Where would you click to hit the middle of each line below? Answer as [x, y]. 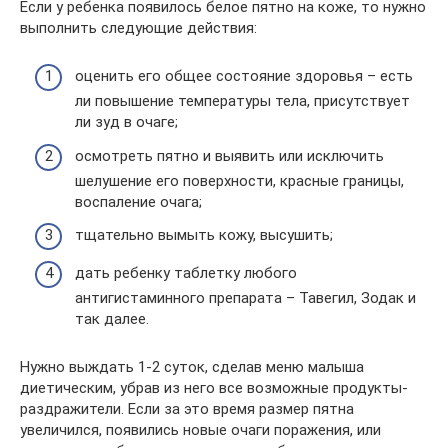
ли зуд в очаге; [126, 122]
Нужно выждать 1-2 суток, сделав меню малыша [192, 366]
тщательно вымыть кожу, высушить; [204, 235]
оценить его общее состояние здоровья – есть [244, 76]
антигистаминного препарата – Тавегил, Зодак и [245, 297]
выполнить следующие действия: [138, 27]
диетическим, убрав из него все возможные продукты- [214, 387]
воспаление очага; [138, 201]
